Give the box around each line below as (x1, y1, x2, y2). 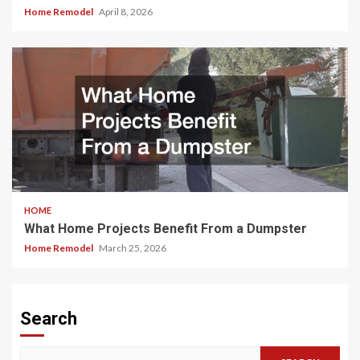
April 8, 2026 (99, 6, 153, 18)
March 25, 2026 (99, 242, 166, 255)
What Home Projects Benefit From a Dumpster (24, 221, 307, 237)
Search (20, 309, 77, 329)
